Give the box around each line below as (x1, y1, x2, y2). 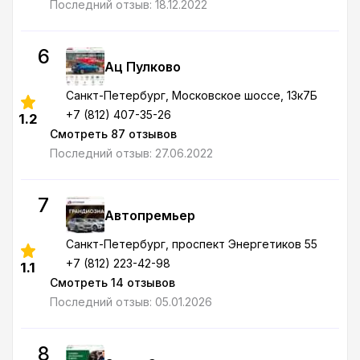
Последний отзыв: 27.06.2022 (50, 146, 213, 160)
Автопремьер (104, 207, 195, 223)
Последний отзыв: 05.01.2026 (50, 295, 212, 309)
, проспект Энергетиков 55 (166, 237, 317, 251)
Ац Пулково (104, 59, 181, 75)
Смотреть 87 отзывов (50, 127, 177, 141)
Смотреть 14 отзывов (50, 276, 175, 289)
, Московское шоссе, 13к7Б (166, 88, 317, 102)
